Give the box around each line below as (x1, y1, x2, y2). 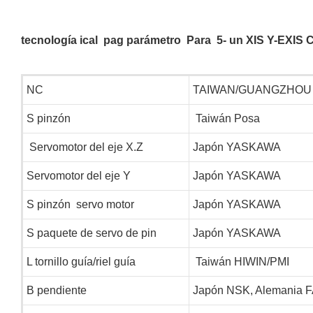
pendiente (34, 284, 87, 296)
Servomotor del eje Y (26, 169, 131, 182)
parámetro (124, 34, 184, 46)
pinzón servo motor (34, 198, 137, 210)
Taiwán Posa (192, 112, 260, 124)
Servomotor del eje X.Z (26, 140, 143, 153)
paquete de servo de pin (34, 226, 156, 239)
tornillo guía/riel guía (31, 255, 136, 268)
